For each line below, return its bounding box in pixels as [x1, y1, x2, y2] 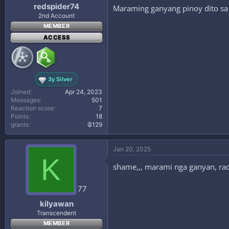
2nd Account [38, 12, 75, 19]
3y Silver [48, 75, 73, 83]
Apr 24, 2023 [65, 88, 102, 96]
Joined [11, 88, 30, 96]
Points [11, 112, 29, 120]
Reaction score [11, 104, 54, 112]
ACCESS [43, 34, 70, 41]
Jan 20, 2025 [113, 145, 151, 153]
